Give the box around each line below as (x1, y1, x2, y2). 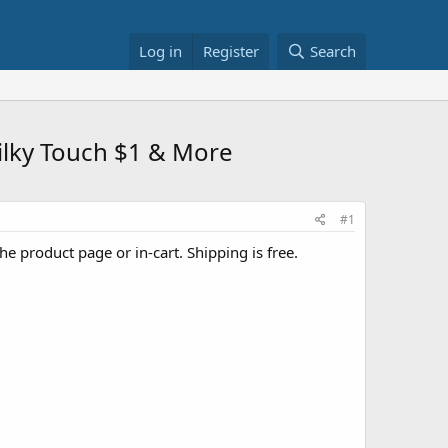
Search (310, 41, 356, 61)
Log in (139, 41, 183, 61)
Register (203, 41, 260, 61)
